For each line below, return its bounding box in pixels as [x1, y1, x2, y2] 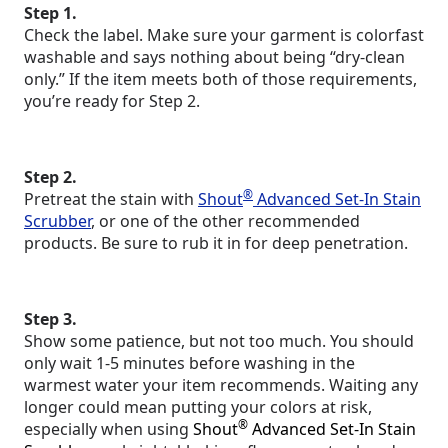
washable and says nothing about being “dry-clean [24, 46, 405, 69]
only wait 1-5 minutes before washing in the [24, 352, 355, 375]
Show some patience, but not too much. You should [24, 330, 414, 353]
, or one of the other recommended [91, 210, 360, 233]
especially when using [24, 418, 193, 441]
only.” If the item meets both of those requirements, [24, 68, 417, 91]
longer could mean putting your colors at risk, [24, 396, 372, 419]
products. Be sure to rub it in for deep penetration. [24, 232, 408, 255]
